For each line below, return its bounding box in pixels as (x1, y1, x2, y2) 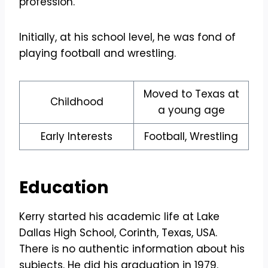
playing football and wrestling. (19, 46, 176, 61)
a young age (157, 103, 225, 118)
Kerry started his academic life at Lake (19, 209, 220, 224)
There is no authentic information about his (19, 242, 245, 257)
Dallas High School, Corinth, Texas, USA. (19, 226, 217, 240)
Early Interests (41, 129, 112, 144)
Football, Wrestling (144, 129, 238, 144)
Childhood (50, 95, 103, 109)
